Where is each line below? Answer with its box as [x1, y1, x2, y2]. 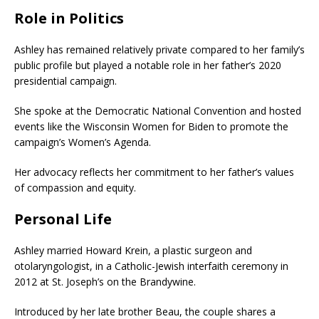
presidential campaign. [14, 73, 117, 88]
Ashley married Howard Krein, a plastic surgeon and [14, 243, 252, 257]
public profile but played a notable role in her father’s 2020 [14, 58, 281, 72]
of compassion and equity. [14, 180, 136, 194]
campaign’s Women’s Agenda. [14, 135, 151, 149]
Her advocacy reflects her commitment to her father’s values [14, 164, 294, 179]
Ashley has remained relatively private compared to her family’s [14, 42, 305, 56]
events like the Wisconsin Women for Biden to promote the [14, 119, 288, 133]
